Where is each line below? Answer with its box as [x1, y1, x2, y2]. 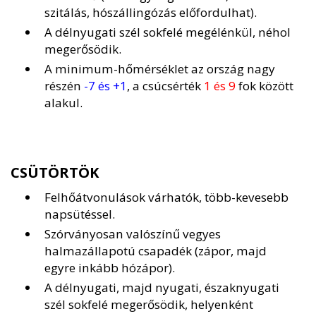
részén [44, 78, 84, 95]
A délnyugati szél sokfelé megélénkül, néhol [44, 24, 291, 41]
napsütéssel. [44, 206, 115, 223]
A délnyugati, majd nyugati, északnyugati [44, 279, 279, 296]
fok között [236, 78, 293, 95]
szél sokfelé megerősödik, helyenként [44, 296, 253, 313]
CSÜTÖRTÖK [11, 163, 99, 183]
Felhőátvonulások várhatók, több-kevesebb [44, 189, 288, 206]
